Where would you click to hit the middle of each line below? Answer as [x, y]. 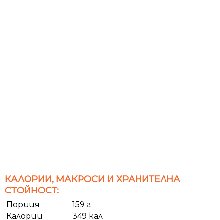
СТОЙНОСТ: [32, 190]
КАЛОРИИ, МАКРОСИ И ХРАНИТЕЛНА [93, 179]
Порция [23, 204]
